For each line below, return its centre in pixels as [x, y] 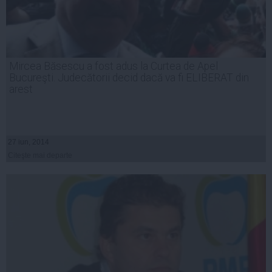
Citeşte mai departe [40, 156]
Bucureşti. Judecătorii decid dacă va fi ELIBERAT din [129, 78]
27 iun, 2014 [29, 142]
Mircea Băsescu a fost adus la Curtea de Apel [114, 66]
